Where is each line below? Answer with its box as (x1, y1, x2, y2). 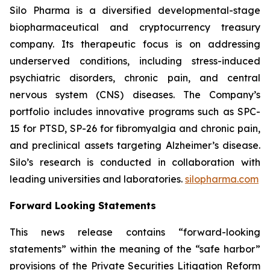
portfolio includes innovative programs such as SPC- (10, 105, 260, 118)
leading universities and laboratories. (10, 173, 185, 185)
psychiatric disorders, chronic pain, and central (10, 72, 260, 84)
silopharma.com (185, 173, 259, 185)
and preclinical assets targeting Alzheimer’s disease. (10, 139, 260, 151)
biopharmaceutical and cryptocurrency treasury (10, 21, 260, 33)
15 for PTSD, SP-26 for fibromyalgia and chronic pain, (10, 122, 260, 134)
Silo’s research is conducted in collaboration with (10, 156, 260, 168)
